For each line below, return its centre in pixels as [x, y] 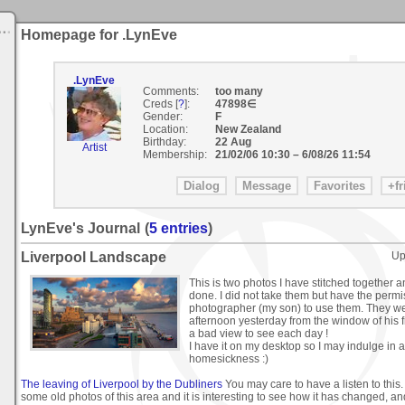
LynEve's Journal [80, 229]
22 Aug [235, 142]
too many [239, 91]
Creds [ [160, 104]
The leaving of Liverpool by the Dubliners [122, 385]
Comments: [170, 91]
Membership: [174, 155]
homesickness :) [229, 359]
